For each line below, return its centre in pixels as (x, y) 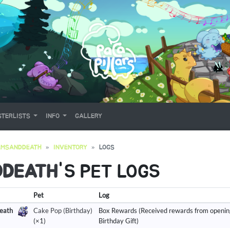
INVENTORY (70, 148)
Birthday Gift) (118, 221)
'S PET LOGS (109, 172)
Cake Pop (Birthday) (63, 211)
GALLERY (88, 117)
